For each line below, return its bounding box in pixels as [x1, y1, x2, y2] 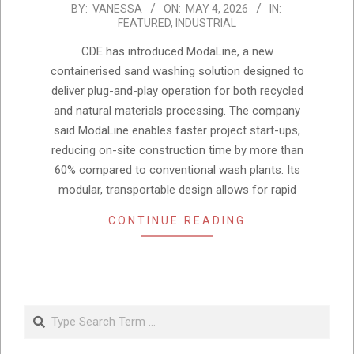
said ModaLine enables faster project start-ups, [54, 123, 300, 138]
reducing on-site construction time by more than [51, 143, 303, 158]
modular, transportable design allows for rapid [58, 183, 296, 198]
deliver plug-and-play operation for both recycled [51, 84, 303, 99]
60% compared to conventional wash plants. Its [54, 163, 300, 178]
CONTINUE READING [108, 214, 246, 228]
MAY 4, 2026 [185, 2, 248, 16]
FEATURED [118, 17, 171, 30]
